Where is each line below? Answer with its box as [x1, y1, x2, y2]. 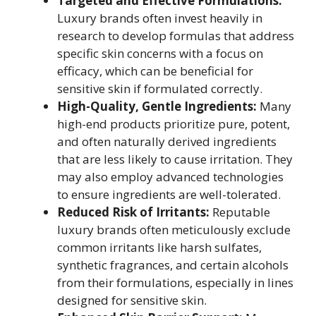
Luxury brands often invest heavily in [57, 10, 262, 26]
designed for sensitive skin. [57, 292, 207, 308]
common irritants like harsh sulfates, [57, 239, 262, 255]
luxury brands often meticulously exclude [57, 221, 291, 238]
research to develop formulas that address [57, 28, 294, 44]
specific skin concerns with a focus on [57, 45, 263, 61]
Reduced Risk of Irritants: [57, 204, 209, 220]
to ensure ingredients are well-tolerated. [57, 186, 281, 202]
